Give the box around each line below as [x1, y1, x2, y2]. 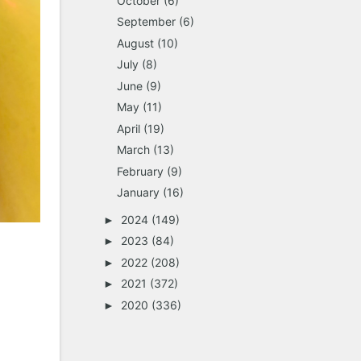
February [116, 164, 164, 178]
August [116, 35, 154, 50]
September [116, 15, 176, 29]
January [116, 185, 160, 200]
